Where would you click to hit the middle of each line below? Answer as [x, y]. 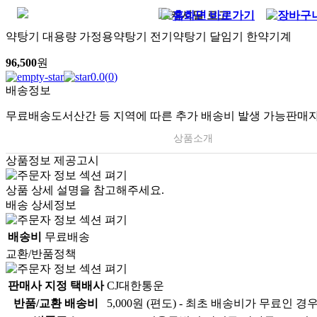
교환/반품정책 [41, 254]
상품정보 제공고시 [52, 160]
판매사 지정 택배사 [56, 286]
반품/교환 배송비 [56, 303]
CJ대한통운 [136, 286]
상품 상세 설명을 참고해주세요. [85, 190]
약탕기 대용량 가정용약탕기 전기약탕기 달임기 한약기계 [149, 36]
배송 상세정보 [41, 205]
